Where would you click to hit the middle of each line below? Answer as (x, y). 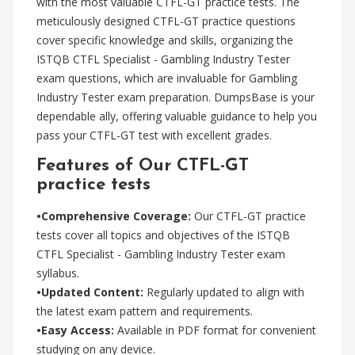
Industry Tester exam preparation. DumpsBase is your (176, 97)
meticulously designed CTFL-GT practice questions (166, 21)
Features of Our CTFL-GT (143, 166)
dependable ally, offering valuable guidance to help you (177, 116)
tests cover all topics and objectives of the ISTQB (163, 235)
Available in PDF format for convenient (215, 330)
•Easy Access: (75, 330)
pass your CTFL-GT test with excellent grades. (154, 135)
